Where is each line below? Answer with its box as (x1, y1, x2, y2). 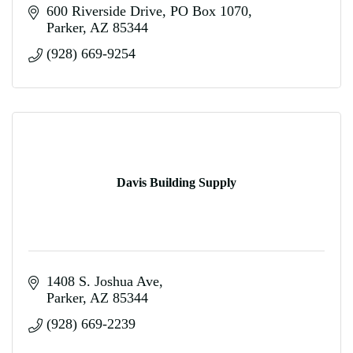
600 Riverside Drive (46, 3, 162, 19)
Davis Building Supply (117, 175, 236, 189)
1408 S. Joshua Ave (46, 273, 159, 289)
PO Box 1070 (169, 3, 248, 19)
